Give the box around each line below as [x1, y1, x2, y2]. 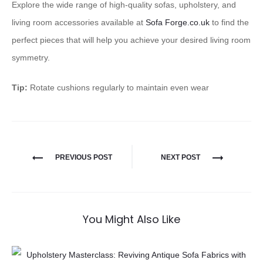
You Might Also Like [83, 212, 180, 227]
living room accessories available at [12, 18, 146, 28]
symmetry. [12, 53, 50, 63]
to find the [210, 18, 249, 28]
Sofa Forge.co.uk [146, 18, 210, 28]
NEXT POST [160, 153, 200, 162]
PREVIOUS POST [55, 153, 112, 162]
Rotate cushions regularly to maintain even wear [28, 83, 209, 93]
